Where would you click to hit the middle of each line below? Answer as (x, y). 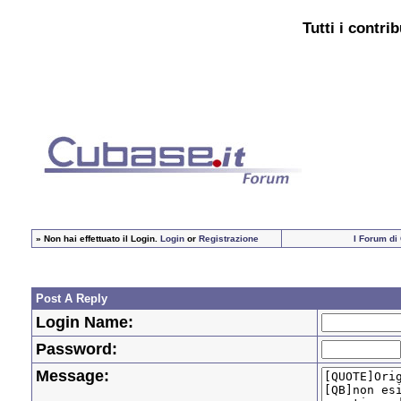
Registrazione (229, 239)
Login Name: (85, 323)
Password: (77, 350)
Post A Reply (72, 299)
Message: (73, 376)
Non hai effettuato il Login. (102, 239)
